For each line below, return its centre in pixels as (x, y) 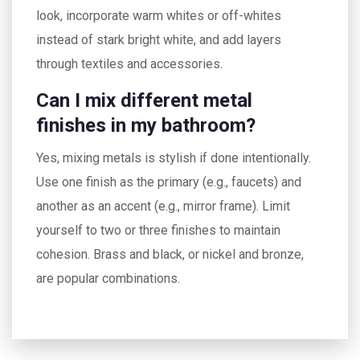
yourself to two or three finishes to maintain (158, 230)
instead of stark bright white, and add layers (159, 39)
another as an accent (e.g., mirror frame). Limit (163, 206)
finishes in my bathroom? (146, 125)
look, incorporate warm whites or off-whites (159, 15)
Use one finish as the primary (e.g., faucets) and (169, 182)
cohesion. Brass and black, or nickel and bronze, (170, 254)
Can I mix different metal (144, 100)
